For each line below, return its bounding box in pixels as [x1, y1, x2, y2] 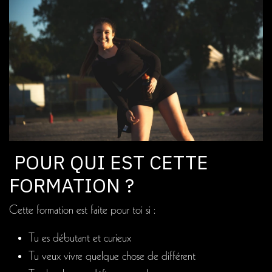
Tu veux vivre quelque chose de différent [29, 251, 195, 263]
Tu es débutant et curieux [29, 233, 131, 245]
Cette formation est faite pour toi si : [9, 205, 155, 217]
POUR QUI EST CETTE [9, 149, 208, 175]
